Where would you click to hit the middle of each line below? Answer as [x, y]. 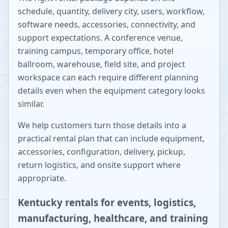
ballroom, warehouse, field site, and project [102, 64]
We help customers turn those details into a [102, 125]
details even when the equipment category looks [111, 91]
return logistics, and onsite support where [99, 165]
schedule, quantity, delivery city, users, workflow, [111, 11]
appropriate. [42, 178]
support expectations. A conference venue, [100, 38]
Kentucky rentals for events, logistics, [107, 202]
